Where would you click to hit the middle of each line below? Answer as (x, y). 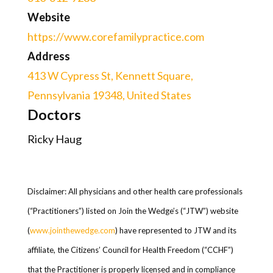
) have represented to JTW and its (175, 230)
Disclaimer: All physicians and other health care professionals (135, 191)
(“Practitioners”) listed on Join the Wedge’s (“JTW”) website (133, 211)
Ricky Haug (54, 139)
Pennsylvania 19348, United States (109, 95)
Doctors (54, 115)
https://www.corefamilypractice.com (115, 37)
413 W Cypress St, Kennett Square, (110, 76)
